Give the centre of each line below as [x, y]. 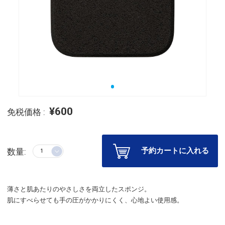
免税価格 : [27, 112]
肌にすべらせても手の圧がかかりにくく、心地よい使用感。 [95, 200]
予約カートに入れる [175, 150]
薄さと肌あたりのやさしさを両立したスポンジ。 [79, 189]
